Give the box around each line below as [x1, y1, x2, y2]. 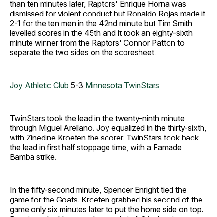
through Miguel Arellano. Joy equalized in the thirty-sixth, [10, 123, 206, 133]
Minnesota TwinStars [85, 80, 159, 90]
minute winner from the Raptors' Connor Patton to [10, 38, 185, 47]
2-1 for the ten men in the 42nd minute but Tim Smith [10, 18, 192, 28]
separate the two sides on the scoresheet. [10, 47, 156, 57]
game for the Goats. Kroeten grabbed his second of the [10, 195, 202, 204]
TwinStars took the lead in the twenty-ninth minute [10, 113, 185, 123]
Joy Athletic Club [10, 80, 69, 90]
